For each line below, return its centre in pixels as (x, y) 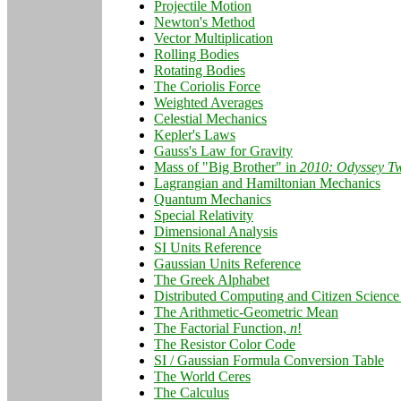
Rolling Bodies (196, 54)
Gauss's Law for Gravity (223, 150)
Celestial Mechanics (210, 118)
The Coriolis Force (207, 86)
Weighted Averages (209, 102)
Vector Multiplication (213, 38)
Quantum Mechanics (213, 199)
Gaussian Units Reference (227, 263)
